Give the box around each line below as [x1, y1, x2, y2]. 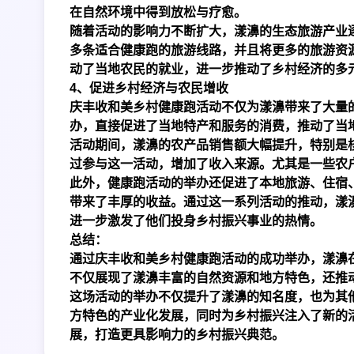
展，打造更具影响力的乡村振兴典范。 [70, 328, 284, 341]
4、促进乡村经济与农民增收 [70, 81, 228, 95]
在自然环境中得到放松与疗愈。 [70, 6, 247, 19]
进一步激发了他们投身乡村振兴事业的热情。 [70, 214, 322, 228]
